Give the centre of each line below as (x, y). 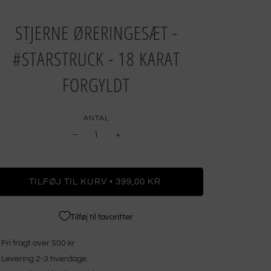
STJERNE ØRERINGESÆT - (96, 33)
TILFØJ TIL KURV (68, 182)
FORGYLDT (96, 85)
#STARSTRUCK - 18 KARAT (96, 59)
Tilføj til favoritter (102, 217)
